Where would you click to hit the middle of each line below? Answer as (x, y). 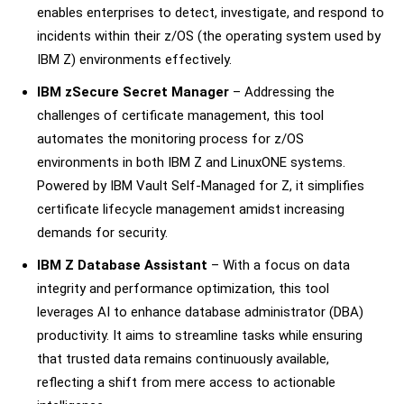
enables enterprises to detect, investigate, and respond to (211, 12)
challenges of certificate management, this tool (180, 115)
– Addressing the (282, 92)
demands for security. (102, 232)
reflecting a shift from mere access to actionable (186, 382)
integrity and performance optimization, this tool (183, 288)
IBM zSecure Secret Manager (133, 92)
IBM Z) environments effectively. (134, 59)
